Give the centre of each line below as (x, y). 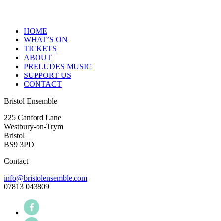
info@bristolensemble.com (46, 178)
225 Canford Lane (33, 118)
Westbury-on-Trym (34, 127)
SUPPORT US (47, 75)
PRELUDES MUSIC (58, 67)
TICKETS (40, 49)
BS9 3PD (19, 145)
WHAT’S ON (46, 40)
